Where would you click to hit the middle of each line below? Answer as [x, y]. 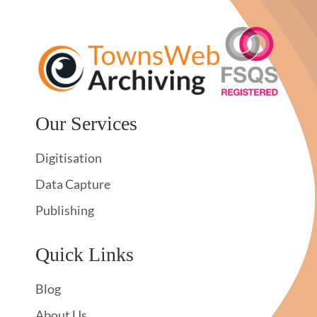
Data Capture [73, 184]
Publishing [65, 211]
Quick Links [85, 255]
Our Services [86, 124]
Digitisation [69, 158]
